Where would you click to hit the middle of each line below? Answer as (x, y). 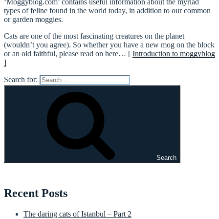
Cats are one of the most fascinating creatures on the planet (94, 36)
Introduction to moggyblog (174, 53)
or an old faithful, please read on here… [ (68, 53)
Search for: (22, 79)
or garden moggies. (33, 19)
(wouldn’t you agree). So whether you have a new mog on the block (109, 44)
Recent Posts (36, 193)
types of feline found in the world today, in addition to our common (107, 10)
